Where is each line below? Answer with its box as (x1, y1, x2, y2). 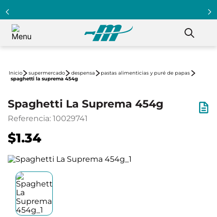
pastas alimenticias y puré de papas (101, 70, 190, 76)
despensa (71, 70, 95, 76)
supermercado (28, 70, 65, 76)
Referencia (8, 114, 49, 123)
